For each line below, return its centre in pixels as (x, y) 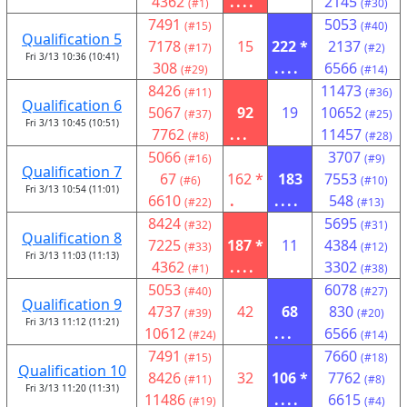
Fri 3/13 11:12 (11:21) (72, 322)
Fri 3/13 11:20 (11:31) (72, 388)
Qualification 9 (72, 304)
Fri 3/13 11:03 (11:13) (72, 255)
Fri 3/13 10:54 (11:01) (72, 189)
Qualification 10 (72, 371)
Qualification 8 (72, 238)
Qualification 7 (72, 172)
